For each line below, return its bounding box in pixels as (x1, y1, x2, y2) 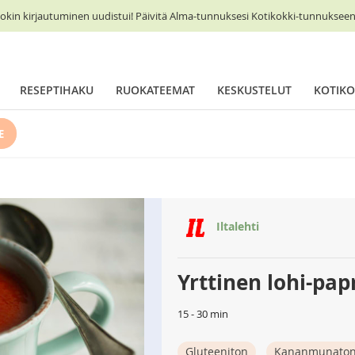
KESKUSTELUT (217, 82, 292, 97)
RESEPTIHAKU (20, 82, 94, 97)
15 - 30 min (177, 307, 228, 321)
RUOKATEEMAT (116, 82, 195, 97)
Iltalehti (213, 219, 259, 235)
